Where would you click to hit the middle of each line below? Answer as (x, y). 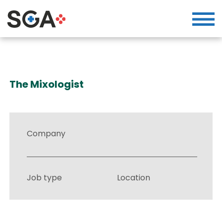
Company (46, 134)
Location (134, 178)
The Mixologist (47, 84)
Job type (45, 178)
